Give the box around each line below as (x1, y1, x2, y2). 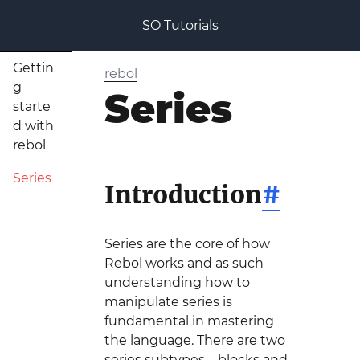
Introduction (104, 179, 262, 210)
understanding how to (104, 275, 250, 290)
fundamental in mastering (104, 313, 274, 329)
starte (13, 99, 51, 114)
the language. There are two (104, 333, 285, 348)
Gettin (13, 60, 54, 76)
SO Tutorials (141, 18, 219, 33)
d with (13, 118, 54, 133)
